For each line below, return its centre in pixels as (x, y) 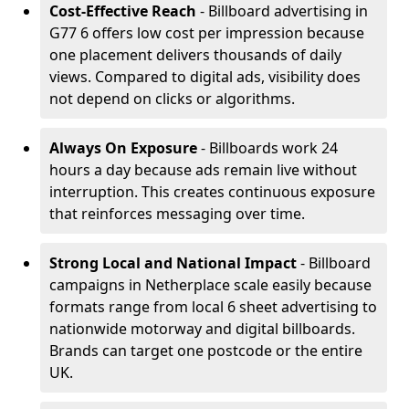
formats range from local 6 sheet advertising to (213, 307)
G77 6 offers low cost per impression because (207, 33)
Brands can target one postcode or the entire (206, 351)
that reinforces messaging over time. (177, 214)
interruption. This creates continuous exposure (212, 192)
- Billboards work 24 (267, 148)
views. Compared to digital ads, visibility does (205, 77)
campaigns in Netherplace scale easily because (210, 285)
